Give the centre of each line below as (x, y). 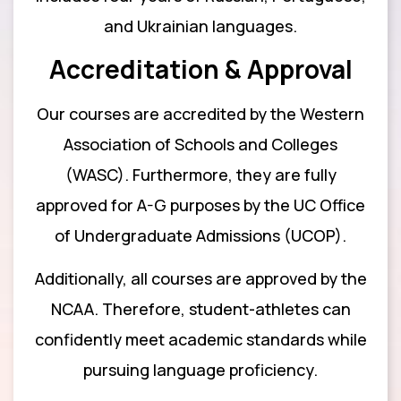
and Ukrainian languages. (200, 26)
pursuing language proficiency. (200, 370)
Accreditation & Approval (200, 68)
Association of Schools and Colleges (200, 144)
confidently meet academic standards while (200, 340)
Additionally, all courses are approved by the (200, 279)
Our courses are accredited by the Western (200, 113)
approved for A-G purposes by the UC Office (200, 205)
